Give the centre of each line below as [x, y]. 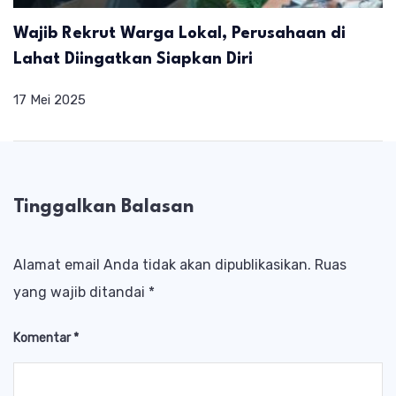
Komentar [43, 339]
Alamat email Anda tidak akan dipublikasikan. [162, 265]
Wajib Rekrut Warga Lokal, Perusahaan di [179, 33]
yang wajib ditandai [81, 293]
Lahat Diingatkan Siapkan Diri [133, 59]
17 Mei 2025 [49, 99]
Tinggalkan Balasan [103, 207]
